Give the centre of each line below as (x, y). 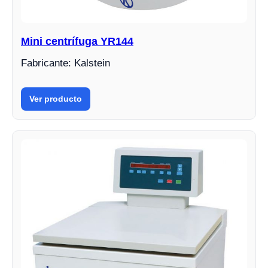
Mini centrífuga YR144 (77, 41)
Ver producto (56, 98)
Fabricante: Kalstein (66, 63)
